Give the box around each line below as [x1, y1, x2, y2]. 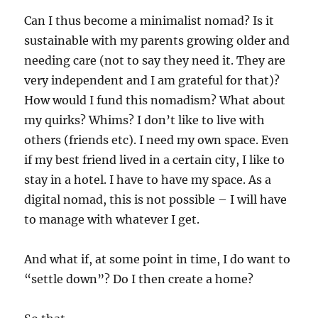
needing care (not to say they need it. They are [24, 53, 286, 67]
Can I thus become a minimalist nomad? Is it [24, 13, 275, 28]
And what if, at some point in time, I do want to [24, 251, 291, 266]
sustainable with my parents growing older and [24, 33, 290, 48]
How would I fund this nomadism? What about [24, 92, 286, 107]
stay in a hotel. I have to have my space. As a [24, 172, 272, 187]
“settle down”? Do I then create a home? [24, 271, 254, 286]
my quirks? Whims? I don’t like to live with [24, 112, 265, 127]
